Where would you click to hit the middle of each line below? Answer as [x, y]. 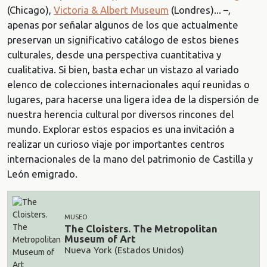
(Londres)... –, [200, 10]
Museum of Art [100, 239]
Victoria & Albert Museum [111, 10]
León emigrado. [42, 174]
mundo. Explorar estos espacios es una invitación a [121, 129]
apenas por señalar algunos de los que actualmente [123, 25]
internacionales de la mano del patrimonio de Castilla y [130, 159]
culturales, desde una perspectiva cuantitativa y [114, 55]
